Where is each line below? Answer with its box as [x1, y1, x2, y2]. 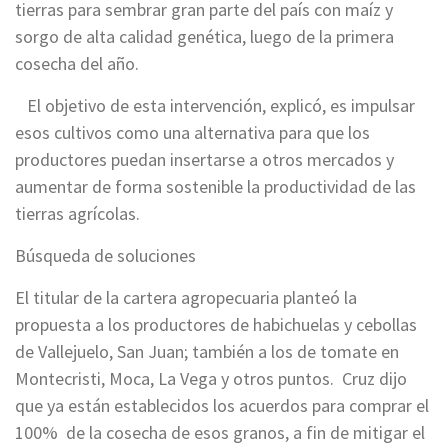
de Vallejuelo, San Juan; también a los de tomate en [15, 339, 399, 363]
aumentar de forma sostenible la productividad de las [15, 174, 416, 198]
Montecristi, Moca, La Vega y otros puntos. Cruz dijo [15, 366, 407, 390]
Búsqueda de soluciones [15, 243, 200, 267]
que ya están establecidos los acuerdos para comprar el [15, 393, 429, 417]
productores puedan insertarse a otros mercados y [15, 147, 394, 171]
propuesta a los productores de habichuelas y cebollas [15, 312, 417, 336]
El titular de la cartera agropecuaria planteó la [15, 285, 357, 309]
